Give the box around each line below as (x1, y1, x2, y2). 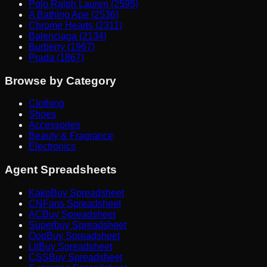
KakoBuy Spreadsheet (29, 187, 124, 198)
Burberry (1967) (29, 41, 95, 52)
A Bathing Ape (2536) (29, 9, 119, 20)
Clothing (29, 98, 64, 109)
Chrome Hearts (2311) (29, 20, 122, 30)
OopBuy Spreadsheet (29, 230, 120, 241)
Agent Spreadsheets (5, 163, 117, 176)
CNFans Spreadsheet (29, 198, 121, 209)
